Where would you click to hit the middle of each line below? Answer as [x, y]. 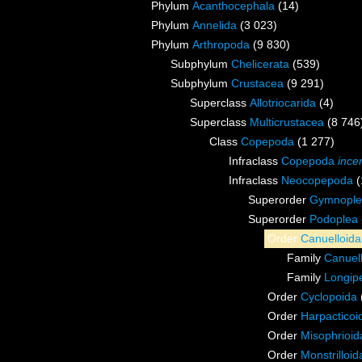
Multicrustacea [287, 122]
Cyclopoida [329, 297]
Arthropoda [221, 45]
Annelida [215, 25]
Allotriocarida [283, 103]
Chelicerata [260, 64]
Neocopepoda [317, 181]
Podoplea [334, 219]
